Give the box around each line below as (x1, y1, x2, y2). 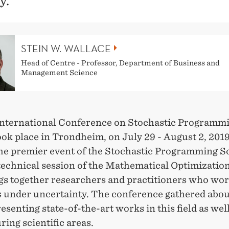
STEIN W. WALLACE (21, 42, 111, 55)
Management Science (21, 68, 98, 77)
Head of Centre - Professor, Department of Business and (21, 58, 220, 67)
